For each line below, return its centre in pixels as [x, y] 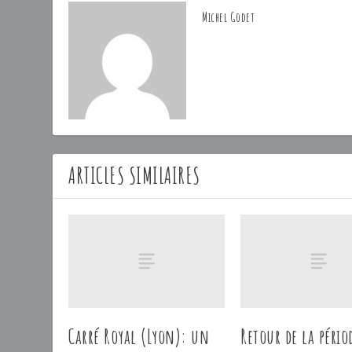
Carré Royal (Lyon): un [139, 337]
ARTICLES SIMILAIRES [134, 175]
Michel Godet [228, 17]
